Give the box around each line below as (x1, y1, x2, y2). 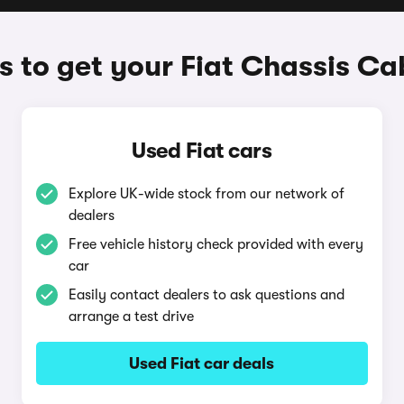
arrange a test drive (68, 308, 194, 325)
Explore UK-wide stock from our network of (68, 186, 344, 202)
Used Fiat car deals (129, 354, 275, 372)
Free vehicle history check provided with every (68, 236, 363, 252)
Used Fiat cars (132, 138, 272, 163)
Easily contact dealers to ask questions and (68, 287, 344, 303)
